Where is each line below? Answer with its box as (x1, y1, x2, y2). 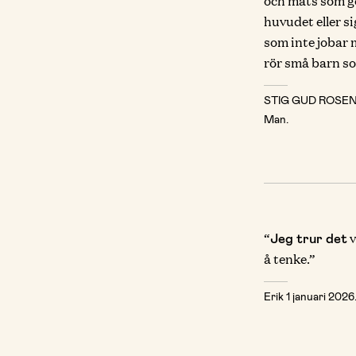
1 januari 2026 (285, 289, 354, 303)
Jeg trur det (269, 230, 347, 246)
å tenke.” (263, 250, 315, 268)
